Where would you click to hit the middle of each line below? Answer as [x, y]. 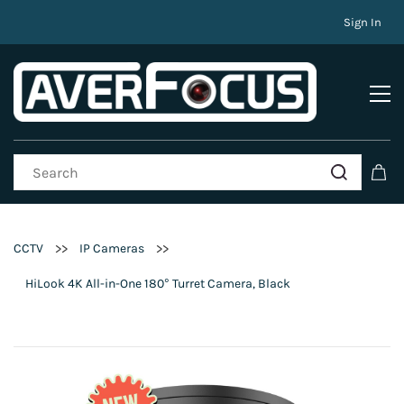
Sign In [363, 22]
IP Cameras [112, 249]
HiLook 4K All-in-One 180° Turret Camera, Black [158, 284]
